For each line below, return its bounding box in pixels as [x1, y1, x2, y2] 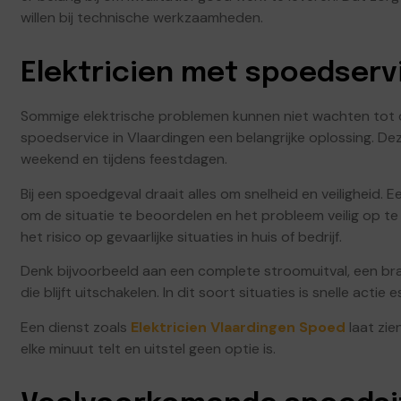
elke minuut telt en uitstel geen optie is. [21, 338, 276, 358]
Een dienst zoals [21, 317, 131, 337]
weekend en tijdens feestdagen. [21, 149, 227, 169]
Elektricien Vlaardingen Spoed [131, 317, 346, 337]
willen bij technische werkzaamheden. [21, 8, 263, 28]
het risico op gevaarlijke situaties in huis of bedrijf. [21, 226, 342, 246]
